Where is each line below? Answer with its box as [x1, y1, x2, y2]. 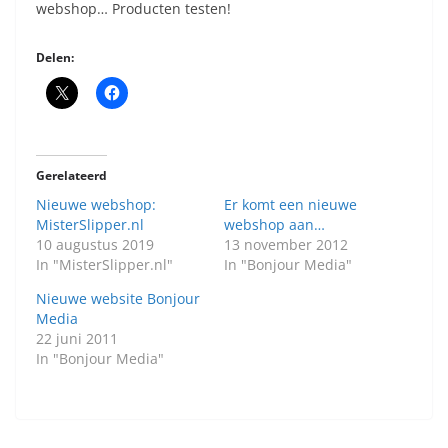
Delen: [36, 49, 74, 66]
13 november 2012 [224, 235, 348, 254]
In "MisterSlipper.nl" [36, 255, 173, 274]
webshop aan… [224, 215, 325, 234]
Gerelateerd [36, 167, 107, 184]
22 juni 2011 [36, 329, 118, 348]
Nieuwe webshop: [36, 195, 156, 214]
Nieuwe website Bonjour [36, 289, 200, 308]
